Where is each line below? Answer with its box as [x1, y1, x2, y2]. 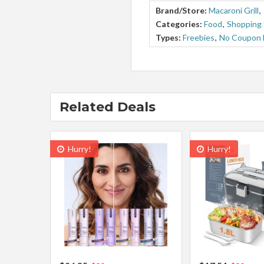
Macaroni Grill [209, 5, 259, 15]
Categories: [156, 18, 202, 29]
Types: [156, 32, 181, 42]
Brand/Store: [156, 5, 207, 15]
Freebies [183, 32, 214, 42]
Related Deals [59, 98, 156, 115]
